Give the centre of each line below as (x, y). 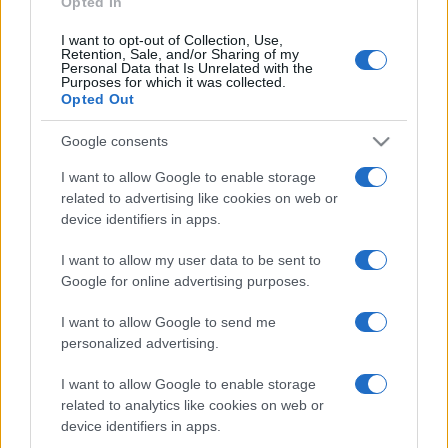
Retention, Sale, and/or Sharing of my (180, 53)
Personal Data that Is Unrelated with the (187, 67)
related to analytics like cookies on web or (192, 404)
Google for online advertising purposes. (185, 280)
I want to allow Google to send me (168, 321)
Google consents (114, 141)
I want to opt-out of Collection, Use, (172, 39)
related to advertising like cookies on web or (199, 197)
